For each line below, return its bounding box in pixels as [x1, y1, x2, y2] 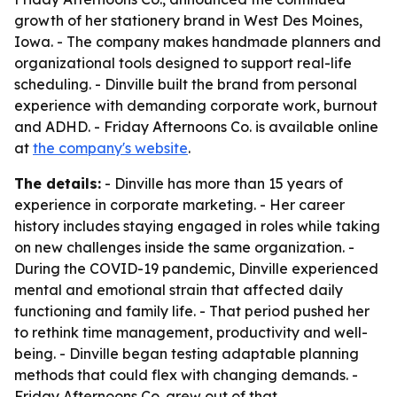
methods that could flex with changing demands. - [14, 366, 358, 384]
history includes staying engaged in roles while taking [14, 217, 380, 235]
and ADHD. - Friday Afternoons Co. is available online [14, 118, 378, 136]
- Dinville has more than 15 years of [101, 175, 343, 192]
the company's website [33, 139, 188, 157]
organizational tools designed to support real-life [14, 54, 352, 72]
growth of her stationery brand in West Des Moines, [14, 12, 362, 29]
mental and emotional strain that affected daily [14, 281, 343, 299]
